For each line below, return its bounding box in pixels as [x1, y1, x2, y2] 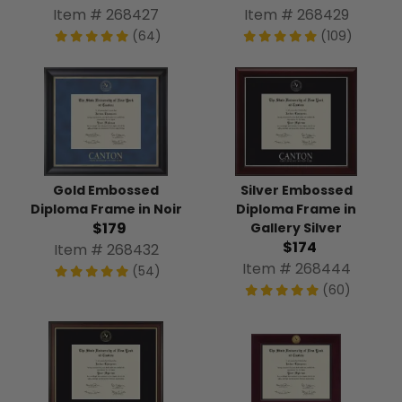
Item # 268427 [53, 4, 159, 25]
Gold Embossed [53, 181, 159, 200]
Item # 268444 [241, 258, 351, 279]
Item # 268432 [53, 240, 159, 261]
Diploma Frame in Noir [30, 200, 182, 219]
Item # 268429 [243, 4, 349, 25]
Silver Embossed [240, 180, 353, 199]
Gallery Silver [250, 218, 342, 237]
